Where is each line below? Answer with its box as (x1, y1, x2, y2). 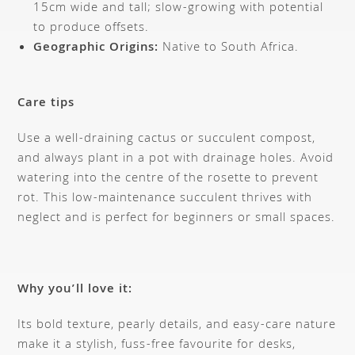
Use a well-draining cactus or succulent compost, (17, 128, 316, 150)
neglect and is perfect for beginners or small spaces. (17, 208, 336, 229)
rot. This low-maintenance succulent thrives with (17, 188, 313, 209)
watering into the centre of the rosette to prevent (17, 168, 319, 189)
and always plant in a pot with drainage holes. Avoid (17, 148, 334, 170)
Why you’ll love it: (17, 279, 133, 300)
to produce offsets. (33, 17, 150, 39)
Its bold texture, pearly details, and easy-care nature (17, 315, 337, 336)
